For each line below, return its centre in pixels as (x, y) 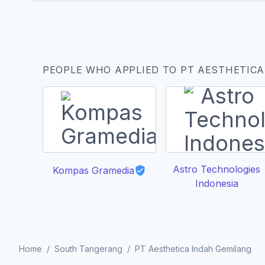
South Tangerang (88, 249)
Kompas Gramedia (93, 170)
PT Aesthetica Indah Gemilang (193, 249)
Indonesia (216, 183)
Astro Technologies (216, 169)
